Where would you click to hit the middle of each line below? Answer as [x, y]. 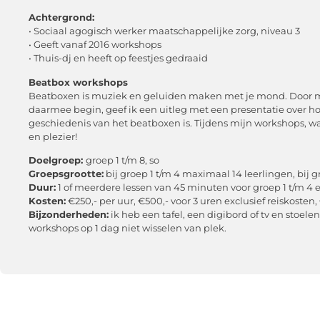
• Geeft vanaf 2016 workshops [95, 45]
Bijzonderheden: [69, 215]
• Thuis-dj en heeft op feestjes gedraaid [118, 58]
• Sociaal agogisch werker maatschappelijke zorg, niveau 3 [164, 31]
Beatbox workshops [78, 82]
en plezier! [53, 136]
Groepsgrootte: [66, 174]
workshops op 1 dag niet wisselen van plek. [127, 228]
